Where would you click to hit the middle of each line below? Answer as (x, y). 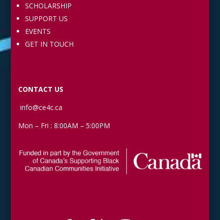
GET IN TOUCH (50, 44)
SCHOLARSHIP (49, 6)
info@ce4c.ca (41, 107)
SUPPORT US (47, 18)
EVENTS (38, 31)
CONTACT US (41, 89)
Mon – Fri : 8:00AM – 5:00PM (64, 125)
